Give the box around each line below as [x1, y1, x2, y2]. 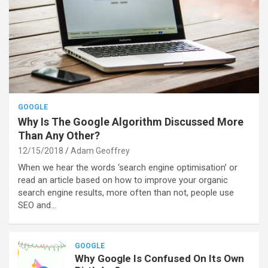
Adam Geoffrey [71, 145, 130, 156]
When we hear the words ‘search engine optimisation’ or [18, 162, 237, 173]
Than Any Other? [18, 129, 100, 142]
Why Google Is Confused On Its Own [75, 252, 244, 264]
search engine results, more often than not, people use [18, 187, 234, 198]
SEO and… [18, 199, 56, 211]
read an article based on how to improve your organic [18, 174, 228, 185]
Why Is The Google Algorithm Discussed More [18, 115, 243, 128]
